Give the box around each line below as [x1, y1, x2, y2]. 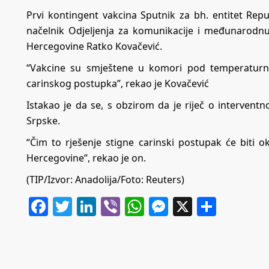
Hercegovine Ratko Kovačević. [26, 39, 162, 53]
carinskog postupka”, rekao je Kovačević [26, 76, 209, 90]
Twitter [72, 193, 135, 219]
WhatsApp [144, 193, 237, 219]
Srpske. [26, 113, 60, 127]
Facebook [48, 193, 134, 219]
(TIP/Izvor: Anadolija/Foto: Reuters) [26, 172, 184, 186]
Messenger [168, 193, 268, 219]
